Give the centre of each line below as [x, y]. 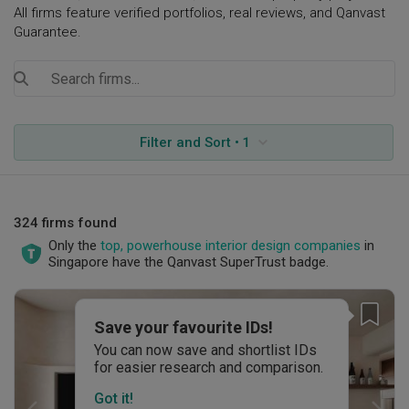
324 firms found [65, 223]
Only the [73, 246]
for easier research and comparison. [209, 367]
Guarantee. [47, 32]
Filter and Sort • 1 [194, 142]
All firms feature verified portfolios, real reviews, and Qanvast [199, 13]
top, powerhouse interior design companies [231, 246]
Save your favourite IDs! [184, 327]
